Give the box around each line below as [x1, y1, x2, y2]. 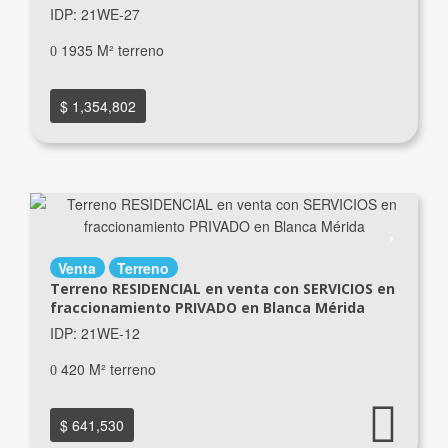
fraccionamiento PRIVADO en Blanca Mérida [49, 297, 365, 317]
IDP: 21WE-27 [49, 3, 140, 24]
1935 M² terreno [56, 39, 164, 60]
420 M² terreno [56, 358, 156, 379]
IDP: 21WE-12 [49, 322, 140, 343]
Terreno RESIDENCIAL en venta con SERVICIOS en [49, 278, 395, 298]
